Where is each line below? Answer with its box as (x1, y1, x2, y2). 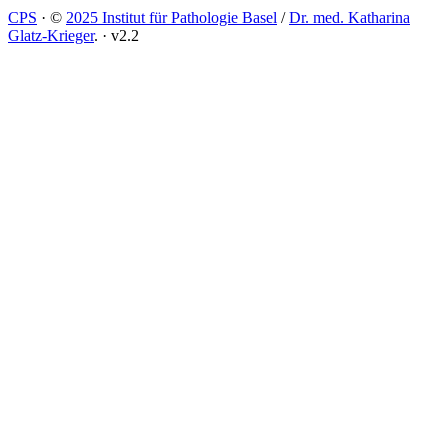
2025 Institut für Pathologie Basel (66, 8, 277, 26)
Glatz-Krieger (8, 26, 94, 44)
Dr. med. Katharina (289, 8, 410, 26)
